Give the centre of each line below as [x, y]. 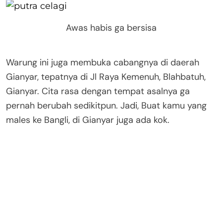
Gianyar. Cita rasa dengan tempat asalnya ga [98, 91]
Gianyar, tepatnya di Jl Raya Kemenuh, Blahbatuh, [106, 77]
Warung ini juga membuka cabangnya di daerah [103, 63]
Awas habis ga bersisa [111, 28]
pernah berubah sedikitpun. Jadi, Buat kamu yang [106, 106]
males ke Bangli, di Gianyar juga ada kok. [88, 120]
